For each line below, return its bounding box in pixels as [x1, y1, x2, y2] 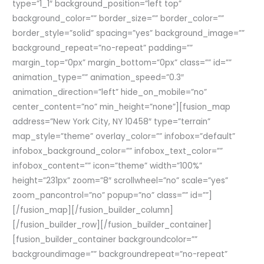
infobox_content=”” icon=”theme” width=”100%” [12, 160, 203, 171]
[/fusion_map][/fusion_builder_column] [12, 204, 174, 216]
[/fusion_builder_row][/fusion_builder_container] [12, 219, 212, 230]
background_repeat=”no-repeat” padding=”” [12, 42, 193, 54]
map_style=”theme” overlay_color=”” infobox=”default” [12, 130, 236, 142]
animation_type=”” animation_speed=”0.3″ [12, 71, 184, 83]
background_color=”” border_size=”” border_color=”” [12, 12, 225, 24]
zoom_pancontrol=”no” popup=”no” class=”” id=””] [12, 189, 213, 201]
